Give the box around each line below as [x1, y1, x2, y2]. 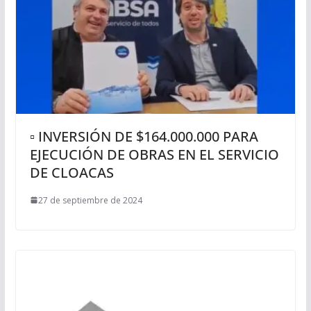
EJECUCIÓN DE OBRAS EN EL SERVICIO [29, 144, 279, 164]
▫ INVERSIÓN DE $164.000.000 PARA [29, 126, 258, 146]
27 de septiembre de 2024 [37, 194, 142, 206]
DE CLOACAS [29, 162, 114, 182]
